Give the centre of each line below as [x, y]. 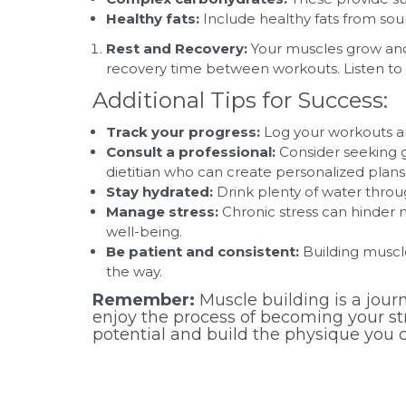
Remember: [144, 300]
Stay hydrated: [159, 192]
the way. [134, 271]
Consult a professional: [191, 152]
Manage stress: [162, 212]
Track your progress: [183, 132]
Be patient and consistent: [203, 251]
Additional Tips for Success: [240, 100]
